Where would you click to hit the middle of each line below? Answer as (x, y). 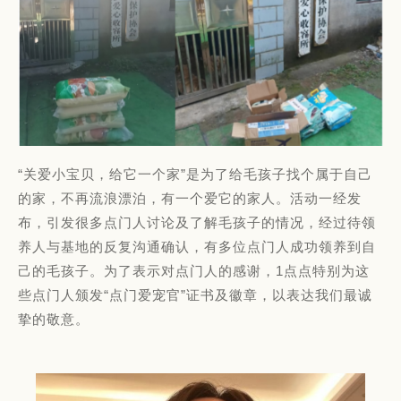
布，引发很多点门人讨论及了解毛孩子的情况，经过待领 (197, 223)
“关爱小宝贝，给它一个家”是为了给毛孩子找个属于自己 (195, 175)
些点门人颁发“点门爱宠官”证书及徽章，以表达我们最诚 (195, 295)
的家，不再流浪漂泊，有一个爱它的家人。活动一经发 (190, 199)
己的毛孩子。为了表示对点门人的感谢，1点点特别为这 (194, 271)
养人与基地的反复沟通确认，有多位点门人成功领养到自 (197, 247)
